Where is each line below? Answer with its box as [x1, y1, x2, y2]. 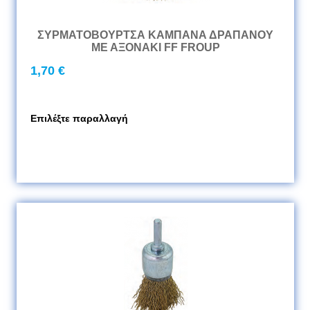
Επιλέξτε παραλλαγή [30, 113, 128, 124]
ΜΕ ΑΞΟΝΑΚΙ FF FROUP [91, 42, 220, 53]
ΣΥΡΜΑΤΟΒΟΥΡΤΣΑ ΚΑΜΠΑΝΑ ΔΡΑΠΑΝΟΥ [37, 29, 273, 41]
